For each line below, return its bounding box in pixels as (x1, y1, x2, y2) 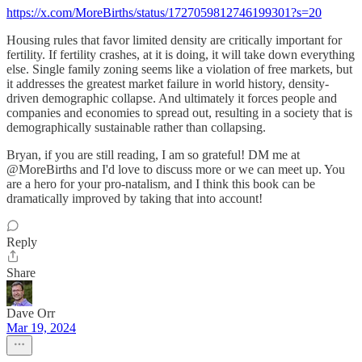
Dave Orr (6, 306, 55, 321)
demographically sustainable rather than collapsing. (6, 120, 266, 135)
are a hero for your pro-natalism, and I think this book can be (6, 177, 315, 192)
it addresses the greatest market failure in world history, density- (6, 77, 329, 91)
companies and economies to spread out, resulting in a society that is (6, 106, 352, 120)
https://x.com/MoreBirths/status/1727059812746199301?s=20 (6, 6, 322, 20)
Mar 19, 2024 (6, 321, 76, 335)
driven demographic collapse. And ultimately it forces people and (6, 91, 337, 106)
